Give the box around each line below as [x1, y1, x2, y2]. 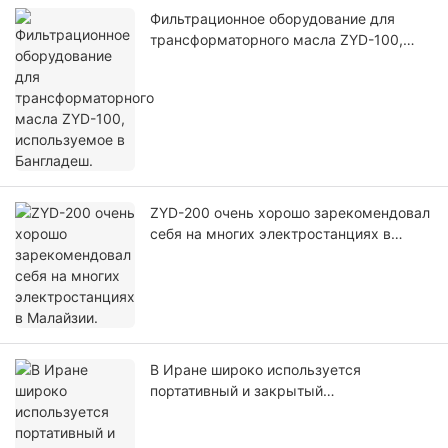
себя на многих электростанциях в [150, 225, 391, 243]
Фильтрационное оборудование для [150, 10, 395, 28]
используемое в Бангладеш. [150, 52, 342, 70]
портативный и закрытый [150, 382, 323, 400]
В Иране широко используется [150, 361, 361, 379]
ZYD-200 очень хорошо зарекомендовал [150, 204, 430, 222]
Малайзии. [150, 246, 221, 264]
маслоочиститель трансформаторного [150, 403, 413, 421]
